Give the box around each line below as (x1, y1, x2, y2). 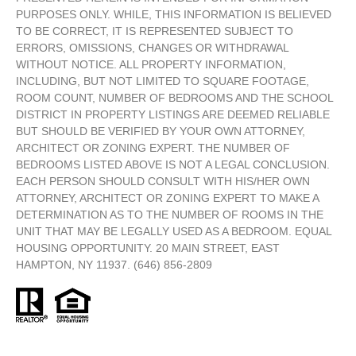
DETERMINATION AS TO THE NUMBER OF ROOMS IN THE (16, 207, 323, 221)
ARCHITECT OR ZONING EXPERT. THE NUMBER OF (16, 141, 290, 154)
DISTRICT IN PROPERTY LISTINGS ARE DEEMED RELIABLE (16, 107, 330, 121)
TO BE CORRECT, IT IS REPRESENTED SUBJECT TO (16, 24, 293, 37)
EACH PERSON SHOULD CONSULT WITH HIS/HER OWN (16, 174, 310, 188)
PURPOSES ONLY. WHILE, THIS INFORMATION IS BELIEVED (16, 7, 331, 21)
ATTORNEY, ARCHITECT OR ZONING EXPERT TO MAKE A (16, 191, 319, 204)
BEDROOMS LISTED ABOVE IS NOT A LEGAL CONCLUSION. (16, 157, 330, 171)
